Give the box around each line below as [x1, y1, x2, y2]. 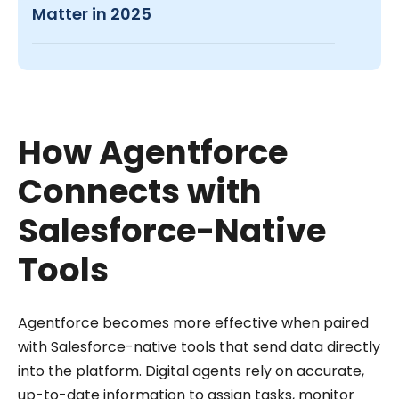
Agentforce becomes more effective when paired [18, 313, 369, 334]
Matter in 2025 [32, 3, 151, 26]
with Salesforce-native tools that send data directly [18, 337, 380, 358]
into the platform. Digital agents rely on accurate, [18, 361, 364, 382]
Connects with [18, 168, 262, 216]
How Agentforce [18, 129, 288, 176]
